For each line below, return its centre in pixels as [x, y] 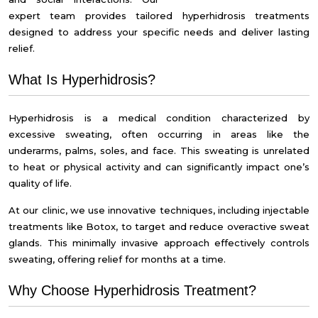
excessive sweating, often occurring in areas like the [159, 134]
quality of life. [40, 183]
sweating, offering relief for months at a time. [117, 259]
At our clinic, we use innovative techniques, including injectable [159, 210]
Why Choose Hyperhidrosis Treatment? [132, 290]
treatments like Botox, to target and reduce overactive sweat [159, 226]
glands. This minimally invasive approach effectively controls [159, 243]
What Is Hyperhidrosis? [82, 79]
